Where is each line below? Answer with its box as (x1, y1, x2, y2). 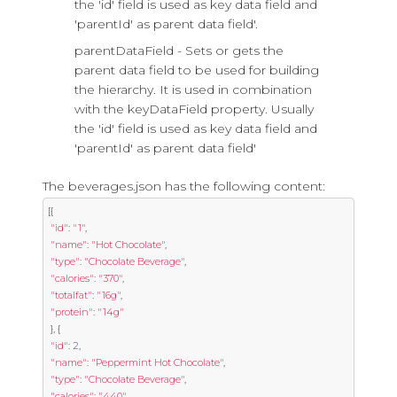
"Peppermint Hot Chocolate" (91, 356, 223, 369)
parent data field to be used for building (74, 62, 319, 78)
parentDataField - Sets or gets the (74, 43, 284, 58)
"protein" (51, 306, 93, 318)
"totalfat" (51, 289, 92, 301)
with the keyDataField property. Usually (74, 101, 314, 117)
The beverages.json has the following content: (43, 178, 325, 194)
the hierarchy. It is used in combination (74, 82, 312, 97)
